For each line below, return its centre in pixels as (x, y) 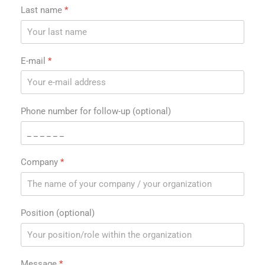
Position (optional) (58, 213)
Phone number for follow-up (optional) (96, 112)
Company (41, 162)
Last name (43, 10)
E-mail (34, 61)
